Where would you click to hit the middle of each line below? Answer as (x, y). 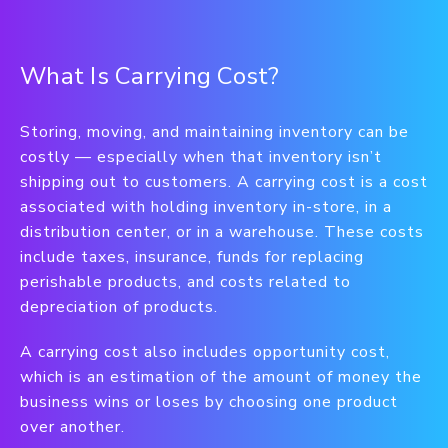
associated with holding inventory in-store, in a (206, 207)
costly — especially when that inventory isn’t (201, 157)
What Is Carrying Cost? (150, 76)
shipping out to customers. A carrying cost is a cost (224, 182)
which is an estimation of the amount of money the (221, 377)
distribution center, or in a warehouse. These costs (222, 232)
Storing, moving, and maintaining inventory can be (214, 132)
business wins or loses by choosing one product (209, 402)
